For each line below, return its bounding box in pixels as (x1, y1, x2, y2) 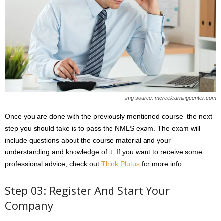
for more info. (140, 160, 184, 168)
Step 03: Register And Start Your (5, 183, 170, 198)
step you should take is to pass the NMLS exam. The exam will (5, 124, 200, 133)
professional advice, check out (5, 160, 101, 168)
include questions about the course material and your (5, 136, 171, 145)
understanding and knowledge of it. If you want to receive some (5, 148, 202, 156)
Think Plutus (101, 160, 140, 168)
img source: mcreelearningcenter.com (125, 95, 216, 101)
